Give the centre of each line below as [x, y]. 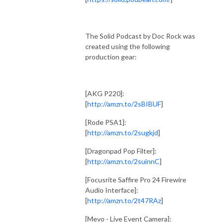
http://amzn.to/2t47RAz [124, 200]
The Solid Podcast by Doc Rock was [140, 36]
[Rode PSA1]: [106, 122]
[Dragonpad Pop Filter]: [121, 151]
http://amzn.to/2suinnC [123, 161]
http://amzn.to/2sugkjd [123, 132]
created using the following [128, 46]
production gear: [111, 56]
